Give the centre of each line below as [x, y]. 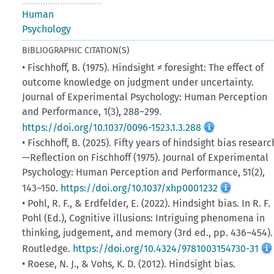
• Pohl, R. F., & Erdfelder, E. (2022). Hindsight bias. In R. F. [146, 203]
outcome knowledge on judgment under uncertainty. [138, 82]
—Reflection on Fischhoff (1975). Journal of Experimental [146, 157]
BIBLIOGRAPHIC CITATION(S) [76, 50]
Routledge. [48, 248]
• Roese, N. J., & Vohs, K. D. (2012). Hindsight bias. [129, 264]
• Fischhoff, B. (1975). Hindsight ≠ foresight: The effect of [143, 67]
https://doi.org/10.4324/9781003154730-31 [166, 248]
